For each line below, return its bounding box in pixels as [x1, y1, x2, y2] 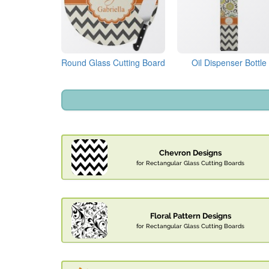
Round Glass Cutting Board [61, 56, 166, 69]
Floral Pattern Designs [150, 211, 231, 221]
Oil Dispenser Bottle [192, 56, 267, 69]
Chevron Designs [159, 148, 222, 158]
